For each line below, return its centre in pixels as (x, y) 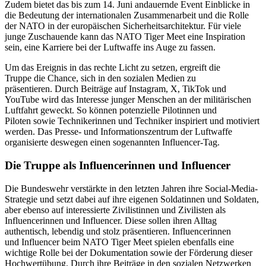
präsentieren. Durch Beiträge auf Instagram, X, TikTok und (115, 89)
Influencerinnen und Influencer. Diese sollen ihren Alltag (111, 220)
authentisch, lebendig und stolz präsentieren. (87, 231)
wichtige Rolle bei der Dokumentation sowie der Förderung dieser (129, 252)
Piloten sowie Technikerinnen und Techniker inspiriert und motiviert (132, 121)
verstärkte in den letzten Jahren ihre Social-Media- (164, 188)
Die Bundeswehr (38, 188)
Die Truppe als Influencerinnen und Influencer (118, 165)
